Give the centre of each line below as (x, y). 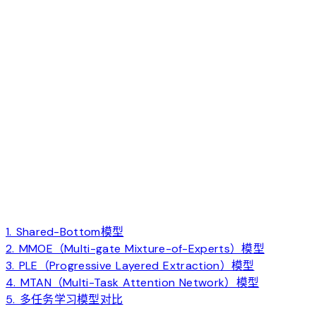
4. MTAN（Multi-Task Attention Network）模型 (133, 283)
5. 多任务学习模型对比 (65, 300)
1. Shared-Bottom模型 (65, 232)
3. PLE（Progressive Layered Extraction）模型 (130, 266)
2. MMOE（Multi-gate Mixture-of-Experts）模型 (135, 249)
